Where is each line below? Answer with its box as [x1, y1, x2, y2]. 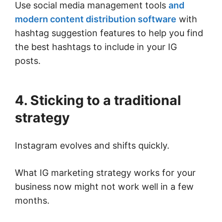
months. [15, 195, 52, 206]
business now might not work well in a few [15, 181, 194, 192]
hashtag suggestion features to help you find [15, 28, 203, 39]
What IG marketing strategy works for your [15, 167, 196, 178]
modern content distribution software [15, 14, 176, 25]
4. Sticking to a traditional [15, 92, 181, 109]
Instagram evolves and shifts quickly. [15, 140, 172, 151]
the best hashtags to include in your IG [15, 42, 177, 53]
